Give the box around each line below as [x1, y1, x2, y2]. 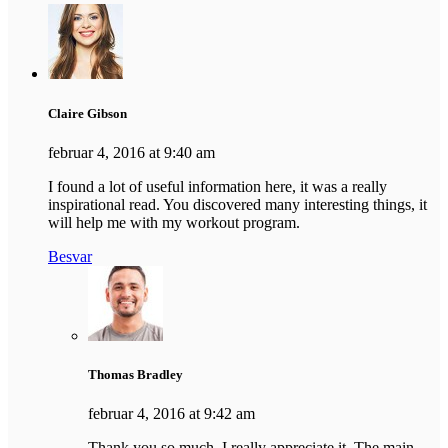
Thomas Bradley [88, 366, 183, 382]
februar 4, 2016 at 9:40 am [48, 143, 215, 161]
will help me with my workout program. [48, 213, 300, 231]
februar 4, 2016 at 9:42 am [88, 405, 255, 423]
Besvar [48, 247, 92, 265]
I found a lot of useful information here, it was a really [48, 177, 387, 195]
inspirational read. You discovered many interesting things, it [48, 195, 427, 213]
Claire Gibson [48, 105, 127, 121]
